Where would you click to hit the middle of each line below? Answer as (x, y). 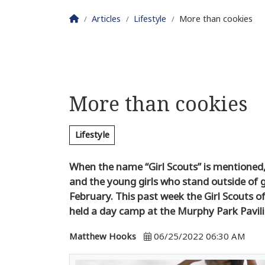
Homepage (100, 18)
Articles (106, 19)
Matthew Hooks (103, 237)
